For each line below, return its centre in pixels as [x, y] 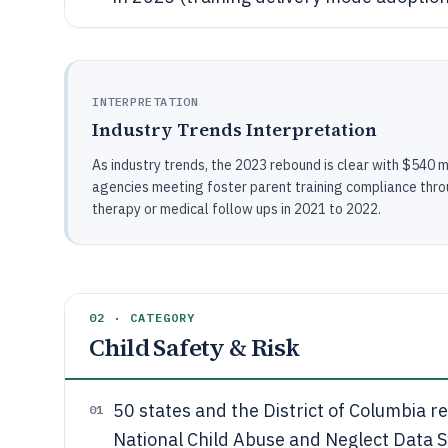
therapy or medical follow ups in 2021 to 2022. [236, 209]
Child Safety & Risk [194, 347]
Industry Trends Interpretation [234, 129]
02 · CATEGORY [142, 317]
